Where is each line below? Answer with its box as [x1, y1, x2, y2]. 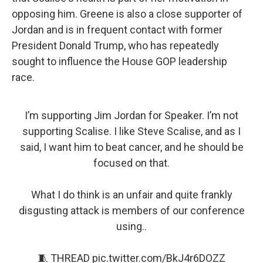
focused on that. [93, 157, 170, 169]
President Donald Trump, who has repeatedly [12, 39, 219, 52]
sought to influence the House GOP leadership [12, 55, 227, 68]
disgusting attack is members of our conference [18, 204, 245, 217]
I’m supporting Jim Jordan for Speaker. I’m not [25, 109, 238, 122]
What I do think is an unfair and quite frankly [31, 188, 232, 201]
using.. [116, 220, 147, 232]
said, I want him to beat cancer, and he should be [19, 141, 244, 153]
